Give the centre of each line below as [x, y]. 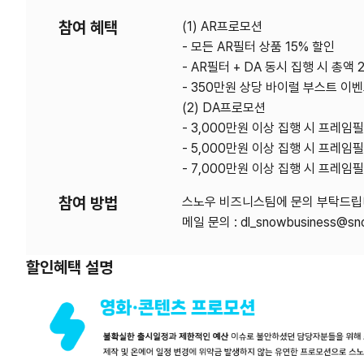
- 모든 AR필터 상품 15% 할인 [259, 47]
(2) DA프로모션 [224, 108]
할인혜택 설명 [69, 268]
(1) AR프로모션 [223, 27]
